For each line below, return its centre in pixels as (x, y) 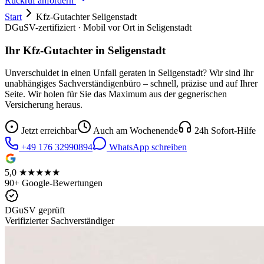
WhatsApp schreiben (147, 147)
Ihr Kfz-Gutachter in (56, 50)
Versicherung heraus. (44, 105)
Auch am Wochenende (135, 131)
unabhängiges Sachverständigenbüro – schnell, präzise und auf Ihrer (131, 84)
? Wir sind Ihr (228, 73)
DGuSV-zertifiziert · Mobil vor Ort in (76, 27)
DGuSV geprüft (35, 210)
